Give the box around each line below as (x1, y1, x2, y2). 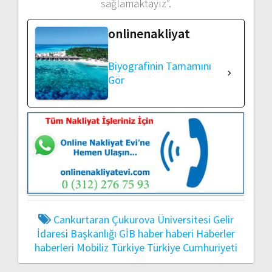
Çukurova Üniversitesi (112, 212, 211, 226)
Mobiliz (76, 240, 109, 254)
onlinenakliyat (108, 25, 190, 42)
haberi (166, 226, 194, 240)
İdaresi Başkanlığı (37, 226, 117, 240)
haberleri (35, 240, 74, 254)
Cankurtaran (53, 212, 109, 226)
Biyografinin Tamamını (108, 59, 211, 73)
